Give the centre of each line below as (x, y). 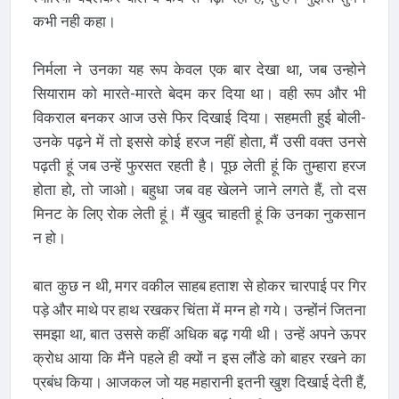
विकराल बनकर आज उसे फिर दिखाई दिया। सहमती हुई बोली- (199, 117)
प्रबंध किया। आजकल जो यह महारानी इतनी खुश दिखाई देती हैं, (199, 382)
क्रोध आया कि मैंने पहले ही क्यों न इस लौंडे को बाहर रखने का (199, 358)
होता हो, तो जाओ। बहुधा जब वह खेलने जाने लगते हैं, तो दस (199, 189)
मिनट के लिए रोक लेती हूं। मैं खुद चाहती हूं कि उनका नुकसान (199, 213)
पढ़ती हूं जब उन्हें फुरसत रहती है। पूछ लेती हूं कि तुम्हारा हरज (199, 165)
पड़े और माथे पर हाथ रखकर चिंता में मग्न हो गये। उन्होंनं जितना (199, 309)
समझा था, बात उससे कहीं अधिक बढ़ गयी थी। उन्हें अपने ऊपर (199, 334)
